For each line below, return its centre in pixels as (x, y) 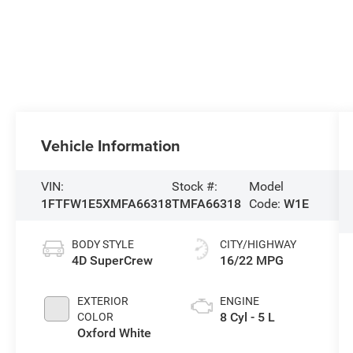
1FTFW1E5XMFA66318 (107, 204)
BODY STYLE (103, 245)
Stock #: (195, 187)
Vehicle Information (111, 146)
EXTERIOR (103, 301)
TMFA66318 (207, 204)
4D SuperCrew (113, 261)
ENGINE (239, 301)
